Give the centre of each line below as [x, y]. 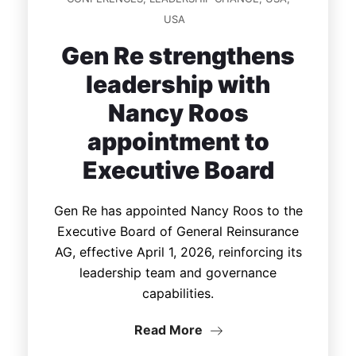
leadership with [178, 84]
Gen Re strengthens [178, 55]
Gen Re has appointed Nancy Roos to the [178, 210]
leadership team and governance [178, 272]
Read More [170, 329]
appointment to [178, 141]
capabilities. [178, 293]
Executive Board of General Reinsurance [178, 231]
